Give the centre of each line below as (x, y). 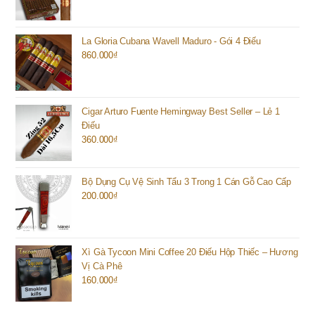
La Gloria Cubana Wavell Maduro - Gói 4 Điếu (171, 41)
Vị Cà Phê (102, 266)
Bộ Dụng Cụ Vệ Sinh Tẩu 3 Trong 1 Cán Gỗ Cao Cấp (187, 182)
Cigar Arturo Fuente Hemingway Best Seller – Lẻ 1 (181, 111)
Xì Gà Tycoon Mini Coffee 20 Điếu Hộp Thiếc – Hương (190, 252)
